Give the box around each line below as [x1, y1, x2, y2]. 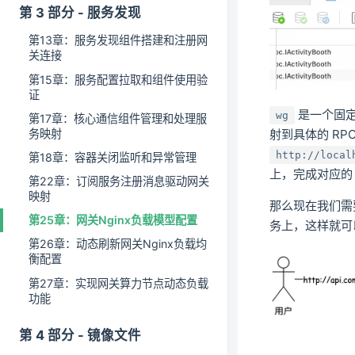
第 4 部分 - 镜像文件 [19, 326, 141, 343]
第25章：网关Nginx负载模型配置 [29, 213, 197, 227]
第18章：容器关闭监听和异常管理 [29, 150, 197, 164]
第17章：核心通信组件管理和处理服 [29, 111, 207, 125]
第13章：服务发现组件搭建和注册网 [29, 33, 208, 48]
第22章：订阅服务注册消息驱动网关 [29, 174, 209, 189]
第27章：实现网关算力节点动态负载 [29, 276, 208, 290]
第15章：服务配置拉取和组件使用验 [29, 72, 208, 86]
